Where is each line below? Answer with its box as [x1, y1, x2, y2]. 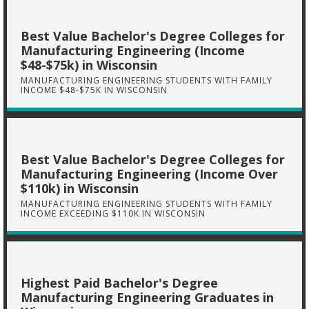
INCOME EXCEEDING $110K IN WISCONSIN [21, 208, 206, 219]
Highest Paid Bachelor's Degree [21, 275, 218, 291]
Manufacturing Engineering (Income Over [21, 166, 278, 182]
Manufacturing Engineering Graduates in [21, 289, 274, 306]
